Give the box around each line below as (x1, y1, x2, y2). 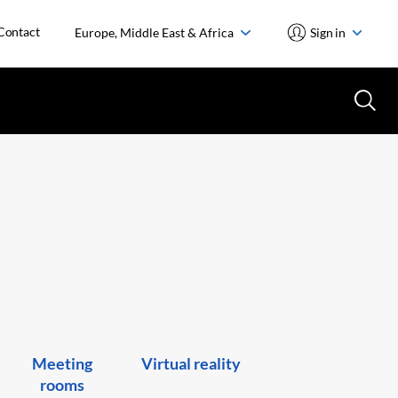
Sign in (310, 24, 348, 40)
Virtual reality (141, 353, 242, 373)
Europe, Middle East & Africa (75, 24, 237, 40)
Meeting (31, 353, 92, 373)
